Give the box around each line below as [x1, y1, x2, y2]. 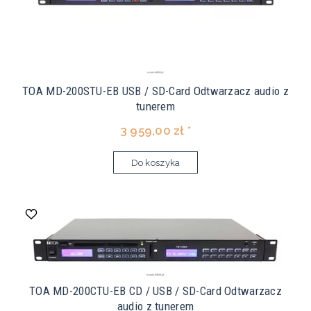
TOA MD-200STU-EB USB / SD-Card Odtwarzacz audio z [22, 84, 289, 99]
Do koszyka [131, 158, 180, 169]
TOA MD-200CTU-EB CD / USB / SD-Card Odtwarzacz [29, 284, 282, 299]
